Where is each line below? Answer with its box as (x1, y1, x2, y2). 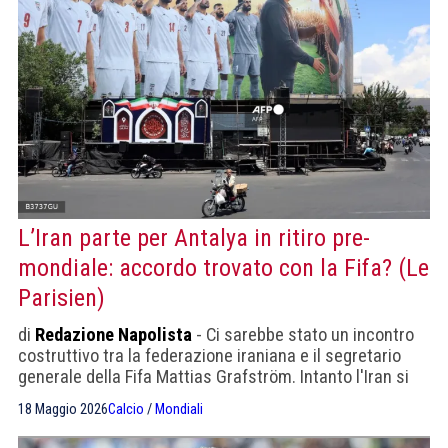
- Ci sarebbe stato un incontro (192, 324, 414, 346)
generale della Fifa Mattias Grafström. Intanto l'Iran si (18, 366, 409, 388)
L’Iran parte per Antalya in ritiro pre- (18, 224, 370, 253)
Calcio (108, 401, 144, 419)
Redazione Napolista (35, 324, 192, 346)
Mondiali (155, 401, 203, 419)
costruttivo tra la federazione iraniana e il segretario (18, 345, 401, 367)
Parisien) (18, 284, 105, 313)
